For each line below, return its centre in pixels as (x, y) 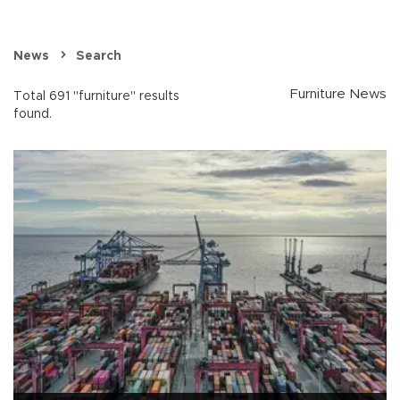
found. (33, 115)
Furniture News (338, 95)
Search (99, 57)
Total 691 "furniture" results (96, 97)
